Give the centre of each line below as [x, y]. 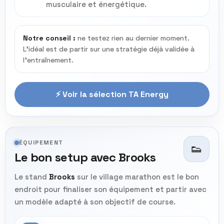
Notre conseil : [49, 38]
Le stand [32, 177]
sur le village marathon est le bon [137, 177]
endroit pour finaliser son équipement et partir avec [110, 189]
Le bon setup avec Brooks [85, 157]
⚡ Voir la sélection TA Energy [112, 94]
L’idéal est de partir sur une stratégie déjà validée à [109, 49]
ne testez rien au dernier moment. [132, 38]
